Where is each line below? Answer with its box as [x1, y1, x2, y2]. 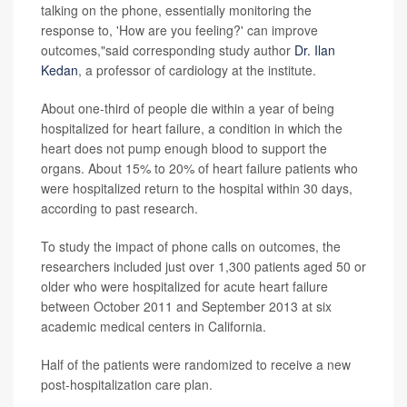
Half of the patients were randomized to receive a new [41, 355, 351, 374]
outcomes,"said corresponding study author [41, 41, 294, 60]
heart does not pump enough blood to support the [41, 139, 327, 158]
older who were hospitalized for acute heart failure [41, 277, 328, 296]
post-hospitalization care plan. [41, 375, 213, 394]
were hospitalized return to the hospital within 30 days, [41, 179, 352, 198]
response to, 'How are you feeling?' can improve [41, 21, 318, 40]
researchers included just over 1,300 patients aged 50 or [41, 257, 366, 276]
